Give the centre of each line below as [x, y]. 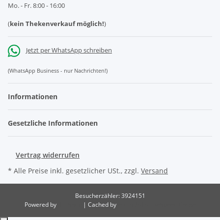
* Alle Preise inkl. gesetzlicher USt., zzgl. [74, 171]
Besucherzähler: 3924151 [110, 196]
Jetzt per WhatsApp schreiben [69, 50]
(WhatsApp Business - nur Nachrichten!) [58, 71]
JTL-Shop [70, 205]
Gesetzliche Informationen [54, 123]
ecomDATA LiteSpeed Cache [157, 205]
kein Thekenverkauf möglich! [57, 24]
